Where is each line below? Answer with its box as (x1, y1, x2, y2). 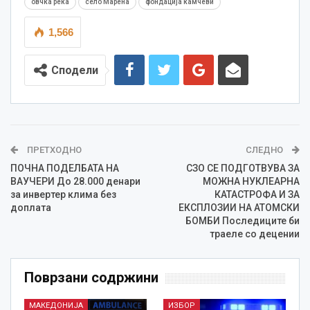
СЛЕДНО (246, 145, 285, 155)
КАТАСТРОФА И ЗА (215, 189, 300, 200)
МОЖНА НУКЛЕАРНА (203, 176, 300, 187)
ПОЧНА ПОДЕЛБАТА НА (10, 163, 119, 174)
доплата (10, 202, 51, 213)
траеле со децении (210, 228, 300, 239)
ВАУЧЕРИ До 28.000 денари (10, 176, 140, 187)
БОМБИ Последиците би (185, 215, 300, 226)
